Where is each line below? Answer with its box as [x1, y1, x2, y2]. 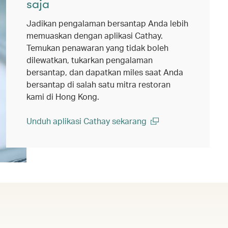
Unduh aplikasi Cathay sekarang [26, 115, 147, 126]
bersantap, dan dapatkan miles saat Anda [26, 66, 183, 77]
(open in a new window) [26, 127, 113, 138]
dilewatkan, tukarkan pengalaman [26, 54, 153, 65]
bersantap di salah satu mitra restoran [26, 78, 170, 90]
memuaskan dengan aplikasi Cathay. [26, 30, 163, 41]
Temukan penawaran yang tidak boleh [26, 42, 168, 53]
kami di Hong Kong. [26, 91, 99, 102]
